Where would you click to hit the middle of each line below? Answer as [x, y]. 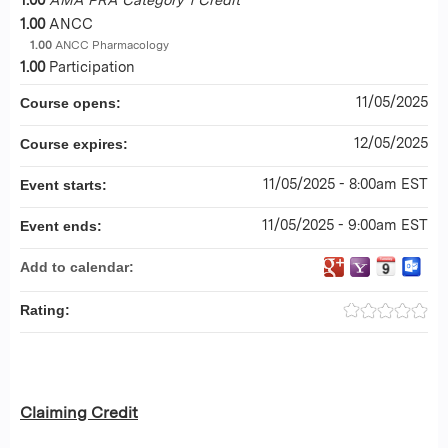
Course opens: [72, 103]
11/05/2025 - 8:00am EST [345, 184]
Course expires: [76, 144]
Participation [92, 67]
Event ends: [63, 226]
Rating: [47, 310]
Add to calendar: [79, 267]
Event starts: [65, 185]
